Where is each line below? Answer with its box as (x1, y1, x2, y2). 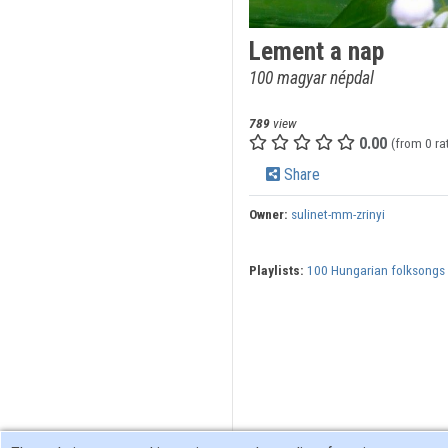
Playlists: (248, 262, 304, 279)
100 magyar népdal (248, 68, 374, 89)
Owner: (248, 206, 288, 223)
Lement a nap (248, 36, 384, 67)
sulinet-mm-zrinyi (290, 206, 385, 223)
